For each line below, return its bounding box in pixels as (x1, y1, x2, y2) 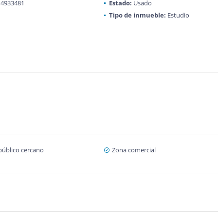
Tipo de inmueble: (109, 11, 166, 19)
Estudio (165, 11, 189, 19)
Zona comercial (111, 145, 156, 154)
